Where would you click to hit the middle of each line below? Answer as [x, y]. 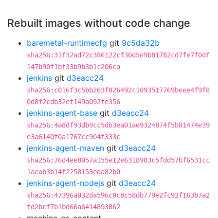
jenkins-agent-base [62, 113]
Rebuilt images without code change [99, 23]
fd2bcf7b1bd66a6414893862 [73, 207]
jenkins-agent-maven [65, 148]
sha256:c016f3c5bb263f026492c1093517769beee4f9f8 [118, 90]
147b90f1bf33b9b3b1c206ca [73, 67]
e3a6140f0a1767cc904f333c [73, 137]
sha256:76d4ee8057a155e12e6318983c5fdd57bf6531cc [118, 160]
